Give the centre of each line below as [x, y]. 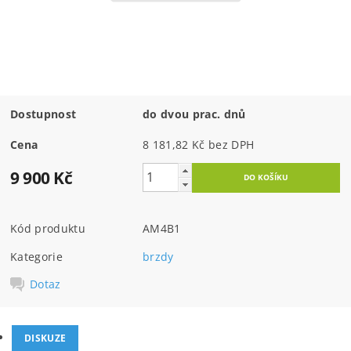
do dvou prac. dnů [194, 114]
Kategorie [36, 256]
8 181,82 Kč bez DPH [231, 144]
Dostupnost [43, 114]
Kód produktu [48, 228]
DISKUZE [45, 338]
